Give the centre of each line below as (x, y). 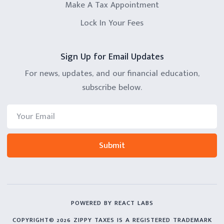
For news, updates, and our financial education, (112, 74)
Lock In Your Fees (112, 23)
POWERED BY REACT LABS (112, 203)
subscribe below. (112, 88)
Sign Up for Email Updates (112, 57)
